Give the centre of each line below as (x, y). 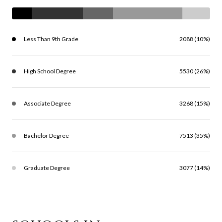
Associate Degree (47, 104)
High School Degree (50, 71)
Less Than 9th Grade (51, 39)
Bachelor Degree (46, 136)
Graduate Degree (47, 168)
